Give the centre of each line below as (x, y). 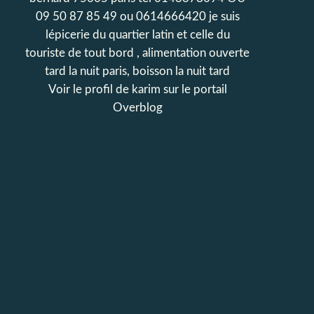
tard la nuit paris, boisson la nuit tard (137, 71)
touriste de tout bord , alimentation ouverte (137, 53)
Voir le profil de (90, 89)
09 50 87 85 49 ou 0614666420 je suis (137, 16)
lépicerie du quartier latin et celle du (137, 35)
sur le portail (193, 89)
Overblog (137, 108)
